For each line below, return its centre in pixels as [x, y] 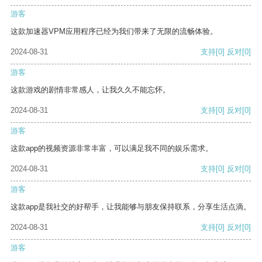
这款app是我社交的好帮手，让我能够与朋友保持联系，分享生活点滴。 [131, 207]
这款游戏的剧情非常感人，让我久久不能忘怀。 [90, 90]
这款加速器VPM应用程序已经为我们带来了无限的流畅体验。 [114, 32]
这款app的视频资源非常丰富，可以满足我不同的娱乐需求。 [112, 149]
